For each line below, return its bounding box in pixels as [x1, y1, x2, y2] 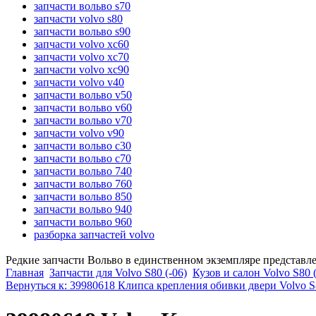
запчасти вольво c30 [34, 140, 131, 152]
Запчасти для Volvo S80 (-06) [49, 267, 187, 279]
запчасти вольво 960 [34, 216, 132, 229]
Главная [6, 267, 44, 279]
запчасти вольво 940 [34, 203, 132, 216]
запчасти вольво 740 [34, 165, 132, 178]
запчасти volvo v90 [34, 127, 124, 140]
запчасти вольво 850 [34, 190, 132, 203]
